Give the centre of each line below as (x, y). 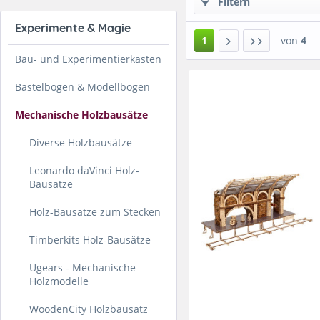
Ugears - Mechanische (82, 267)
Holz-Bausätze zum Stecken (95, 211)
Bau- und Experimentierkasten (88, 59)
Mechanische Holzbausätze (81, 114)
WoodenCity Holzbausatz (89, 309)
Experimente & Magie (73, 27)
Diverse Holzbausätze (81, 142)
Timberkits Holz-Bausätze (90, 239)
